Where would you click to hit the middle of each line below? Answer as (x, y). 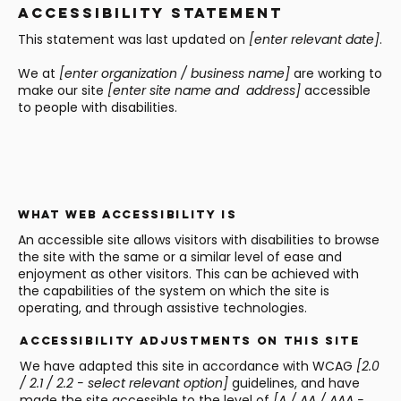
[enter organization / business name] (175, 74)
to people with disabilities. (98, 108)
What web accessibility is (128, 214)
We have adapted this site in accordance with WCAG (188, 366)
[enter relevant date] (314, 40)
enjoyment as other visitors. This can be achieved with (188, 273)
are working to (336, 74)
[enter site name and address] (204, 91)
